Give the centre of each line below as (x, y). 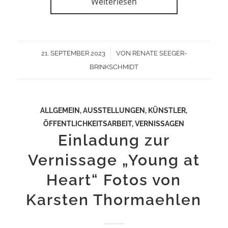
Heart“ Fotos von (114, 180)
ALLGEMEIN (60, 110)
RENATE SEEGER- (159, 53)
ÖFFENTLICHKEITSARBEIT (88, 124)
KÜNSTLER (167, 110)
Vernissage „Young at (114, 160)
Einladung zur (114, 140)
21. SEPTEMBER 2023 (73, 53)
